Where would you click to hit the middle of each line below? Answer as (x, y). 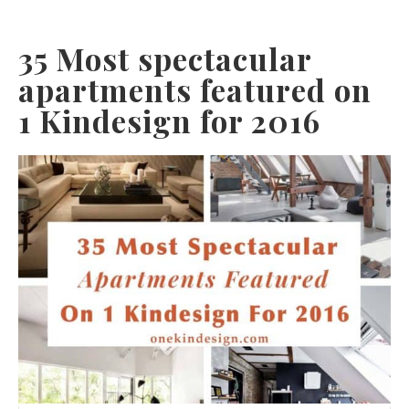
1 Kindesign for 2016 (169, 120)
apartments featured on (195, 89)
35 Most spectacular (165, 58)
